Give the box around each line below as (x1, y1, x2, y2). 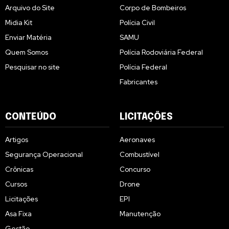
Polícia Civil (120, 18, 155, 28)
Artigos (5, 135, 28, 145)
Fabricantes (120, 77, 157, 87)
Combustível (120, 150, 159, 159)
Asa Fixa (5, 209, 32, 219)
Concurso (120, 165, 150, 174)
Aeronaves (120, 135, 155, 145)
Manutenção (120, 209, 161, 219)
